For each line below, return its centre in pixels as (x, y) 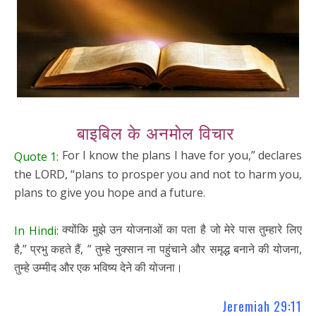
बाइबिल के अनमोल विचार (158, 132)
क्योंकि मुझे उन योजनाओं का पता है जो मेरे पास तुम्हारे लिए (180, 230)
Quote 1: (37, 156)
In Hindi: (36, 230)
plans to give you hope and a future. (110, 193)
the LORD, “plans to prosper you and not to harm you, (158, 175)
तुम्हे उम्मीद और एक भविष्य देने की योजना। (98, 267)
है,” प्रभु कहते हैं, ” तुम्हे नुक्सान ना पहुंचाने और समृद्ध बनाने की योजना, (158, 249)
